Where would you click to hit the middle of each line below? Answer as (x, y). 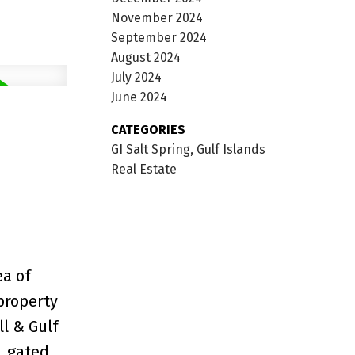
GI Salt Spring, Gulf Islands (189, 149)
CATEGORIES (149, 129)
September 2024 (159, 37)
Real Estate (144, 169)
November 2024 (157, 17)
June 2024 (139, 97)
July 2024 (137, 77)
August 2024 (146, 57)
